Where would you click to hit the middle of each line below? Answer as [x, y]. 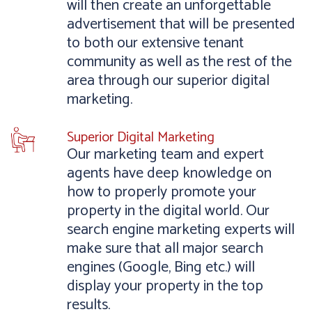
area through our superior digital [168, 81]
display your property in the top [165, 286]
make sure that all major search [165, 249]
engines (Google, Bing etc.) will [161, 267]
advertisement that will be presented [181, 24]
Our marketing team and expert [165, 155]
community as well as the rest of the [179, 62]
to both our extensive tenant [155, 43]
